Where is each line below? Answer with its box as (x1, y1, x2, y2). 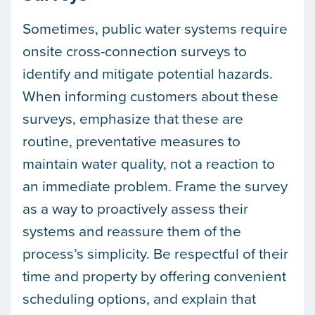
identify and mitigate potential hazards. (22, 62, 273, 84)
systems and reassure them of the (22, 219, 241, 241)
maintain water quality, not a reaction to (22, 152, 275, 174)
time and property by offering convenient (22, 264, 286, 286)
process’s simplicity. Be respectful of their (22, 242, 288, 264)
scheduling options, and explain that (22, 287, 256, 309)
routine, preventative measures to (22, 129, 240, 151)
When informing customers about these (22, 84, 278, 106)
